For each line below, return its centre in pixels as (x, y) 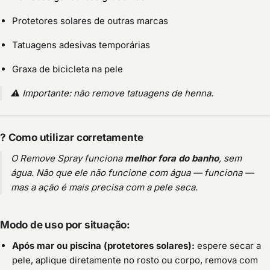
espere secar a (228, 246)
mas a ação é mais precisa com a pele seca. (104, 187)
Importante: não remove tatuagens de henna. (118, 93)
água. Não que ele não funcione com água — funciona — (132, 173)
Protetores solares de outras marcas (90, 21)
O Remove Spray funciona (68, 159)
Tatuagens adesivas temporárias (81, 45)
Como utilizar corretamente (76, 138)
